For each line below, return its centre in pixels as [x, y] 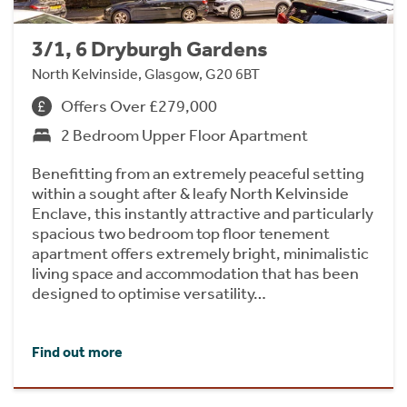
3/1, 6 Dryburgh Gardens [150, 49]
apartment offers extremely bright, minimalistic [200, 253]
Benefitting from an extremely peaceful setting [198, 173]
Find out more [77, 352]
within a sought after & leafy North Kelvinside [190, 193]
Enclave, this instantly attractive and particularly [203, 213]
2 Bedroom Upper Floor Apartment [184, 135]
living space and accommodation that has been [195, 273]
